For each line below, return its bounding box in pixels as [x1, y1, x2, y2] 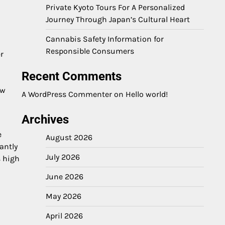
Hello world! [126, 89, 168, 99]
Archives [22, 113, 69, 127]
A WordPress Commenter [22, 89, 112, 99]
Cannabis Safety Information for [46, 34, 164, 44]
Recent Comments [22, 69, 122, 83]
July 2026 [46, 152, 80, 162]
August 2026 [46, 133, 92, 142]
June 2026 [46, 172, 83, 181]
